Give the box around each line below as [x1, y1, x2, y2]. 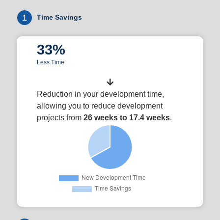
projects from [37, 113, 83, 122]
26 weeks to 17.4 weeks [83, 113, 170, 122]
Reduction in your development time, [37, 90, 164, 98]
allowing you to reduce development [37, 102, 163, 110]
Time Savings [37, 13, 82, 21]
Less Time [37, 59, 64, 65]
